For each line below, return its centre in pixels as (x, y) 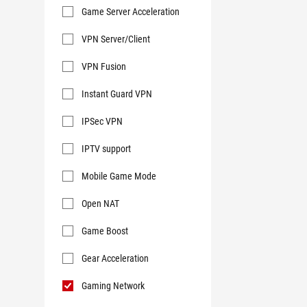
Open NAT (100, 204)
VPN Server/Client (116, 39)
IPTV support (106, 149)
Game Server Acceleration (131, 12)
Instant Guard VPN (117, 94)
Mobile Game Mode (119, 176)
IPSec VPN (102, 121)
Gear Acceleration (115, 258)
